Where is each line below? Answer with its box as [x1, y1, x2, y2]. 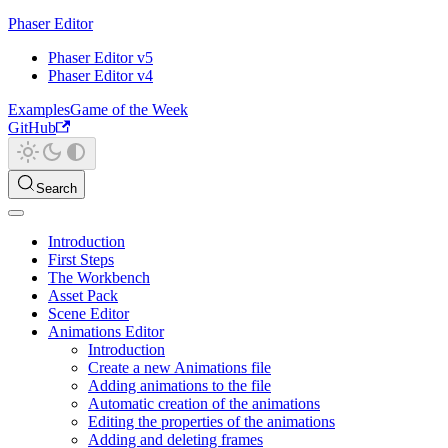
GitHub [8, 119, 56, 136]
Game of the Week [70, 101, 188, 118]
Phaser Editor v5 [48, 49, 153, 66]
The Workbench [48, 269, 150, 286]
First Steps [48, 251, 114, 268]
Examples [8, 101, 70, 118]
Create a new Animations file [88, 359, 271, 376]
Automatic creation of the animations [88, 395, 320, 412]
